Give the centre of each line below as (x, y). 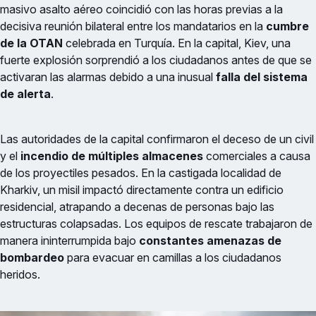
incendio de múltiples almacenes (112, 156)
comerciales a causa (257, 156)
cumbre (287, 26)
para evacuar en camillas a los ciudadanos (173, 258)
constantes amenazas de (210, 241)
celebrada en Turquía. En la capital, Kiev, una (177, 43)
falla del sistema (262, 77)
